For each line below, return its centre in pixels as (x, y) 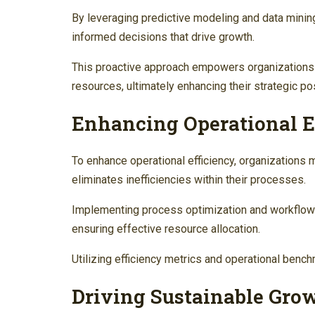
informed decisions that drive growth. (163, 37)
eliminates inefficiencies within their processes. (189, 179)
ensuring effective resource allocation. (166, 229)
